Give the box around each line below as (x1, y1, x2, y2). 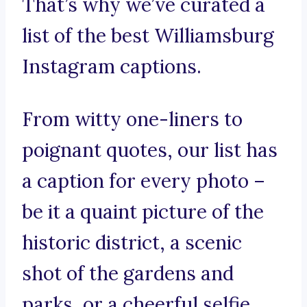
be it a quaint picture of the (22, 199, 264, 225)
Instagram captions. (22, 54, 201, 79)
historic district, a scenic (22, 230, 242, 256)
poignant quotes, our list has (22, 138, 278, 163)
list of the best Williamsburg (22, 23, 274, 49)
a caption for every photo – (22, 169, 265, 194)
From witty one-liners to (22, 107, 243, 132)
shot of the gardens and (22, 261, 234, 286)
